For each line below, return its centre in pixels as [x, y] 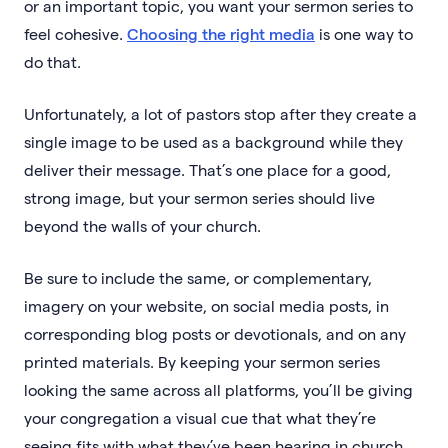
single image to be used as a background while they [213, 141]
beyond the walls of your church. [142, 225]
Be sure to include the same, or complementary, [198, 277]
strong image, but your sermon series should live [199, 197]
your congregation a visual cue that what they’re [200, 417]
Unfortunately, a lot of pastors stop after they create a [220, 113]
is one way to [364, 33]
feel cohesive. [75, 33]
